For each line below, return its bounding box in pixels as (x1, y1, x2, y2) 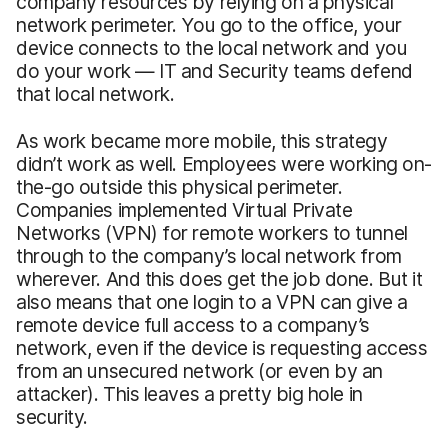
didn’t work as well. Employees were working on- (16, 151, 432, 176)
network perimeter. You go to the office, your (16, 12, 402, 37)
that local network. (16, 81, 175, 106)
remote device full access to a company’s (16, 312, 371, 337)
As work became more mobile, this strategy (16, 128, 388, 153)
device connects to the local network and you (16, 35, 408, 60)
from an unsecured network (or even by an (16, 358, 384, 383)
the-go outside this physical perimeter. (16, 174, 343, 199)
